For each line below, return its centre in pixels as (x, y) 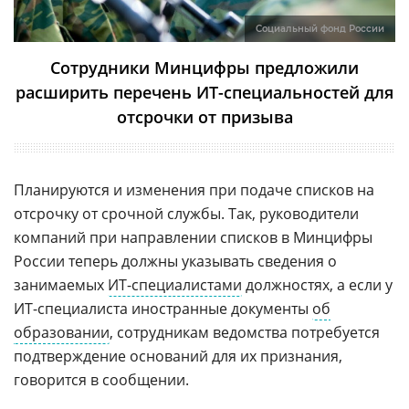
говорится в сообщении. (101, 379)
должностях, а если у (317, 284)
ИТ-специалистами (175, 284)
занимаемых (61, 284)
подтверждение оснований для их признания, (178, 356)
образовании (62, 332)
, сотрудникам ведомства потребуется (245, 332)
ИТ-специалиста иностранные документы (163, 308)
